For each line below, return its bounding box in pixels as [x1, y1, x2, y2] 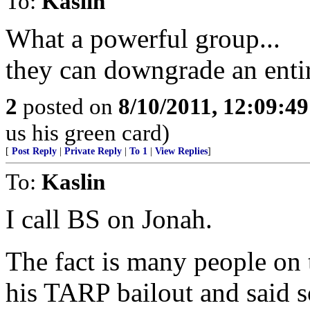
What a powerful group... [6, 24, 280, 53]
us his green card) [6, 120, 170, 145]
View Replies [155, 146, 208, 156]
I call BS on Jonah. [6, 204, 212, 234]
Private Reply [64, 146, 122, 156]
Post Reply [12, 146, 57, 156]
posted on [17, 93, 118, 119]
